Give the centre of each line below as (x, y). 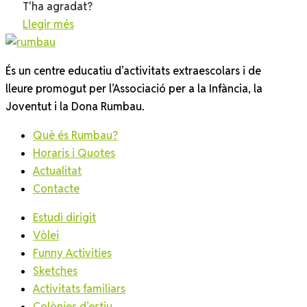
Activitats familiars (79, 288)
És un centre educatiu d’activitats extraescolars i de (133, 71)
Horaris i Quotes (74, 153)
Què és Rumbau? (75, 135)
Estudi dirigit (64, 217)
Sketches (55, 271)
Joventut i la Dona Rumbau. (75, 106)
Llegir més (48, 24)
